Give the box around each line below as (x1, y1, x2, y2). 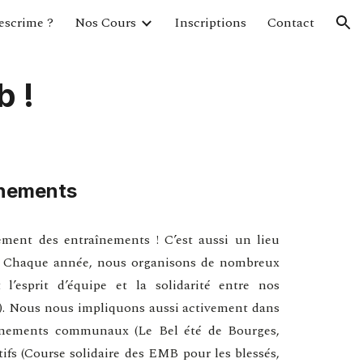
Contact (267, 13, 314, 32)
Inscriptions (174, 13, 246, 32)
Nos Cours (75, 13, 136, 32)
